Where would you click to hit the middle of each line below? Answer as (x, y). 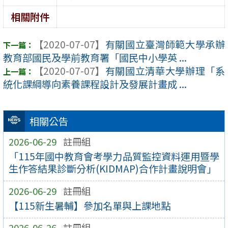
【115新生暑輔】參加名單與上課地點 (89, 206)
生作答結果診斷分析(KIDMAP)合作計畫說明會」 (112, 169)
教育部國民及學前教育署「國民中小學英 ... (95, 58)
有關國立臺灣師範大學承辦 (165, 45)
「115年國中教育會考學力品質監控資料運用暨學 (114, 156)
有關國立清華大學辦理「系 (165, 71)
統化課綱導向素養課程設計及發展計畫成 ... (95, 84)
